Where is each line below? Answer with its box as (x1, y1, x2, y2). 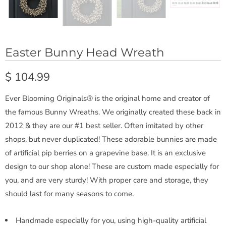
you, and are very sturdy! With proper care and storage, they (5, 175, 208, 185)
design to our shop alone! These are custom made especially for (5, 161, 219, 172)
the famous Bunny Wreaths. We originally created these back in (5, 106, 221, 117)
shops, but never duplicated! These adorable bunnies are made (5, 134, 217, 144)
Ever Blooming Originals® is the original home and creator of (5, 93, 210, 103)
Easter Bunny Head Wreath (5, 45, 164, 60)
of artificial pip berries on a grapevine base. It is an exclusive (5, 147, 206, 158)
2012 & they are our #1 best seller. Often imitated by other (5, 120, 203, 131)
